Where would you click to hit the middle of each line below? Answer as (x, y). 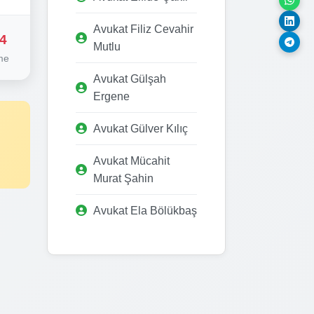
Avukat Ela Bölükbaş (145, 210)
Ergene (111, 96)
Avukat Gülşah (130, 78)
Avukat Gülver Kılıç (141, 128)
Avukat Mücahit (131, 161)
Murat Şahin (123, 178)
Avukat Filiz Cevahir (143, 29)
